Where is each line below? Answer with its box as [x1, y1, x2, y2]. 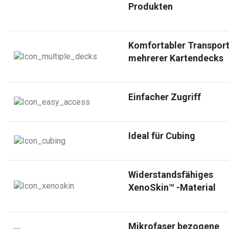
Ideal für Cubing [128, 130, 195, 141]
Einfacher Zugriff [128, 91, 201, 102]
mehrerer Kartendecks [128, 52, 223, 63]
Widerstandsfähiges [128, 169, 213, 180]
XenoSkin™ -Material [128, 181, 216, 193]
